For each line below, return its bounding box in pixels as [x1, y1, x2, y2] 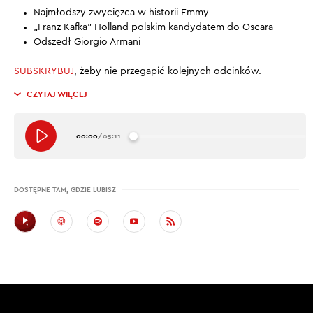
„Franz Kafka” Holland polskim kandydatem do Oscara [34, 22, 273, 32]
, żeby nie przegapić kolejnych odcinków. [74, 66, 261, 76]
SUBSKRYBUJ [14, 66, 74, 76]
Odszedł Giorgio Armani [34, 37, 140, 47]
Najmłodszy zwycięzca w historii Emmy [34, 8, 209, 17]
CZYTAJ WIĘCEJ [27, 89, 87, 100]
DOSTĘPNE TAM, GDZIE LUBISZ [14, 185, 116, 194]
